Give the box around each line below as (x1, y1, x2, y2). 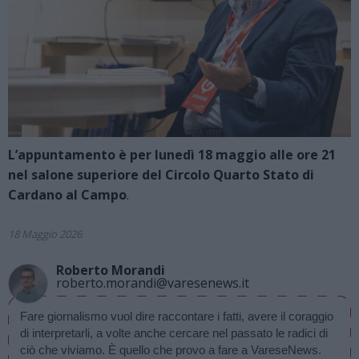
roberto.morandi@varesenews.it (56, 274, 249, 292)
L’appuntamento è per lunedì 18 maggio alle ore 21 (8, 146, 336, 164)
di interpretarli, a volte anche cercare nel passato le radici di (20, 326, 328, 341)
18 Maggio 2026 (8, 227, 82, 242)
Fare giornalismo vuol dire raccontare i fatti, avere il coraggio (20, 309, 333, 324)
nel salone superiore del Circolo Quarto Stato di (8, 166, 314, 184)
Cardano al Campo (8, 186, 127, 204)
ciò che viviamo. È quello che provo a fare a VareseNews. (20, 343, 321, 357)
